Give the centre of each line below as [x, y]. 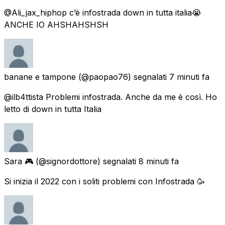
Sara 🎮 [19, 161]
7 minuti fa [189, 77]
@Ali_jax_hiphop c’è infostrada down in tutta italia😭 [103, 12]
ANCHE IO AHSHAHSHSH [56, 24]
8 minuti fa [159, 161]
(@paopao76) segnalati [123, 77]
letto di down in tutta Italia [53, 109]
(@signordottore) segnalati [86, 161]
